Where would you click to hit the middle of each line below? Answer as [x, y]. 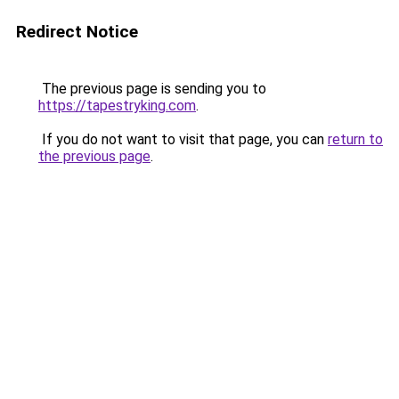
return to [355, 139]
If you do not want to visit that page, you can [183, 139]
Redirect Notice [77, 32]
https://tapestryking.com [117, 106]
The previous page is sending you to [152, 89]
